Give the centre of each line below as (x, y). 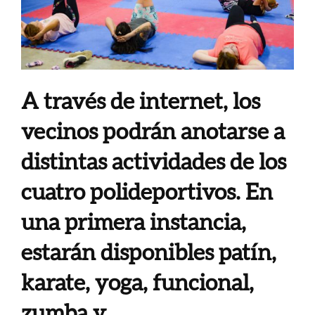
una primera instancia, (134, 221)
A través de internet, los (141, 100)
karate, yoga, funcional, (137, 281)
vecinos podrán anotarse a (153, 130)
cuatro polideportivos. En (147, 191)
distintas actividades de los (154, 160)
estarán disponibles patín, (149, 251)
